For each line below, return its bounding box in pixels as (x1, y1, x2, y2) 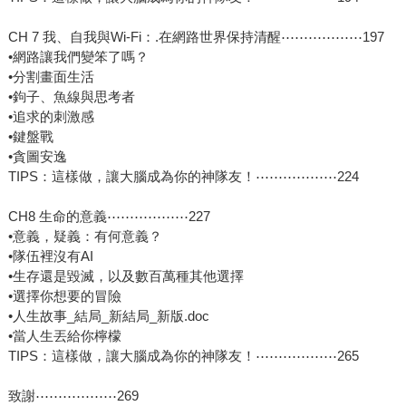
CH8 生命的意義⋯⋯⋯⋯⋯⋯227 (7, 208, 210, 225)
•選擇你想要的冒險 (7, 288, 121, 304)
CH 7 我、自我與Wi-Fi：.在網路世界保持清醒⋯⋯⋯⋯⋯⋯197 (7, 29, 384, 45)
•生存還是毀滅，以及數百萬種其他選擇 (7, 268, 244, 285)
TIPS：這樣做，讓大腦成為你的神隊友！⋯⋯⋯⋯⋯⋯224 (7, 169, 359, 185)
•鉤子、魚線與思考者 (7, 89, 135, 105)
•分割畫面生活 (7, 69, 94, 85)
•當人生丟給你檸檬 (7, 328, 121, 344)
